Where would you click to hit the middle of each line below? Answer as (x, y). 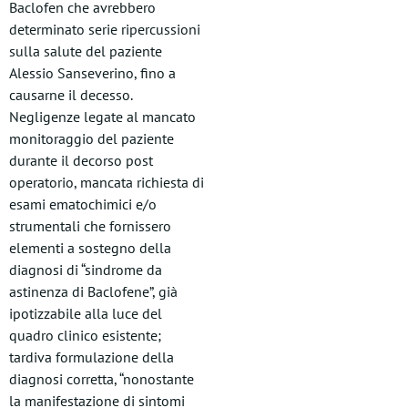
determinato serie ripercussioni (105, 29)
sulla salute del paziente (86, 51)
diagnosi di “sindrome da (86, 270)
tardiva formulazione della (92, 357)
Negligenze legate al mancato (102, 117)
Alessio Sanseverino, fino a (92, 73)
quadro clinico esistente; (85, 335)
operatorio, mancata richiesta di (107, 182)
